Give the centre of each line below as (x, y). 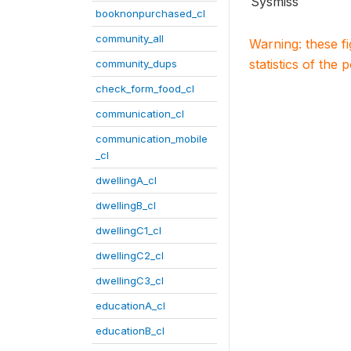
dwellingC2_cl (130, 255)
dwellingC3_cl (130, 280)
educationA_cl (130, 306)
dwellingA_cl (126, 180)
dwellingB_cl (126, 205)
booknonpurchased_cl (150, 13)
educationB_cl (130, 331)
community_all (130, 38)
